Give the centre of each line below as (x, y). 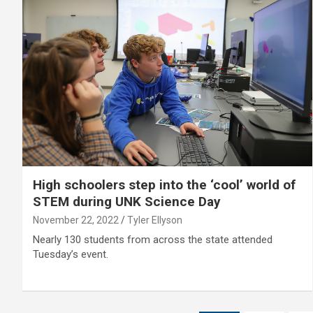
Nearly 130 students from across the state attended (153, 240)
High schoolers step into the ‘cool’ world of (164, 185)
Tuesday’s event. (71, 255)
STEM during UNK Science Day (127, 202)
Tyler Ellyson (155, 220)
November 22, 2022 (76, 220)
